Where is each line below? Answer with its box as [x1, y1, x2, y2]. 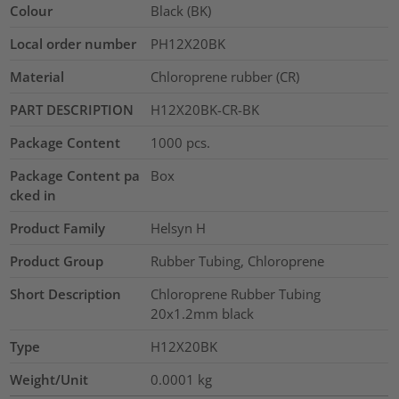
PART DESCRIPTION [10, 100, 134, 118]
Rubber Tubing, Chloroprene [150, 251, 324, 270]
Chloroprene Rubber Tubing [150, 284, 321, 303]
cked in [10, 185, 57, 204]
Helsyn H [150, 218, 206, 237]
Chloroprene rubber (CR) [150, 67, 299, 85]
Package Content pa [10, 166, 141, 184]
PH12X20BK [150, 34, 225, 53]
